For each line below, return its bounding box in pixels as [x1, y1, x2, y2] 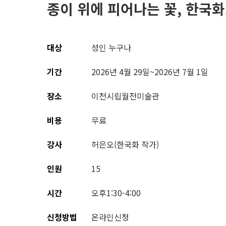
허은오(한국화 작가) [91, 138, 159, 150]
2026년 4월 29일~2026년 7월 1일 [91, 66, 208, 78]
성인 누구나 [91, 41, 131, 53]
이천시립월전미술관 [91, 90, 159, 102]
